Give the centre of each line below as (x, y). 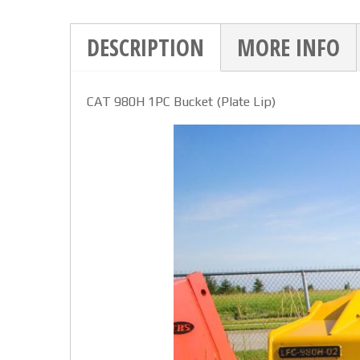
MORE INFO (288, 47)
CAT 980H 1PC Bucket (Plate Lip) (181, 101)
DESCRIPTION (145, 47)
